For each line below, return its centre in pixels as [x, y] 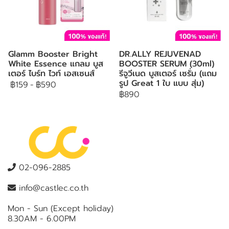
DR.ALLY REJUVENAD [160, 54]
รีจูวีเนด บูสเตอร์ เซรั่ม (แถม [168, 74]
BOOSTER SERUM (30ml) [167, 64]
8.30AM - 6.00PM [42, 219]
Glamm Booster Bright [53, 54]
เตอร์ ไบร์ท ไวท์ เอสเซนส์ [51, 74]
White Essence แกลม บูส [56, 64]
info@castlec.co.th [52, 188]
